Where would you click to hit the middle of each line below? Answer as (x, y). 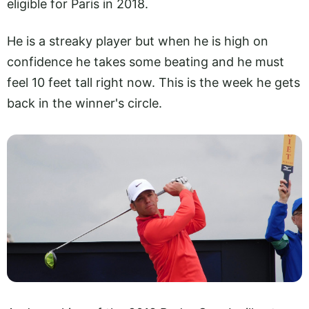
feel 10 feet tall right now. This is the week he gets (153, 82)
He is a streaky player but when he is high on (138, 41)
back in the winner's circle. (84, 103)
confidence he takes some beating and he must (146, 61)
